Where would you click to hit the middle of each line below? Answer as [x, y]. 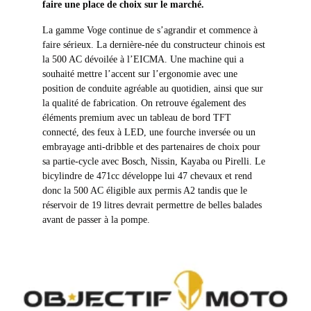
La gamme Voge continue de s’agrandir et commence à [150, 30]
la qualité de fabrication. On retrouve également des [144, 103]
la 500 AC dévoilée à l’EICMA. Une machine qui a [143, 59]
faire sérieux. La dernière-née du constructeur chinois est [154, 44]
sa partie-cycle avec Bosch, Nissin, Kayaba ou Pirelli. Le [154, 161]
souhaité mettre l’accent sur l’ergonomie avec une [140, 74]
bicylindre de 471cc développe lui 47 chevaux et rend [148, 176]
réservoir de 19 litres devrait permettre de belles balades [152, 205]
